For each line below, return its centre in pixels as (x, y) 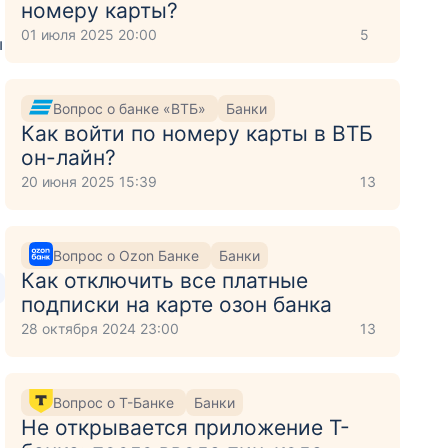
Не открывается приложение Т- (186, 427)
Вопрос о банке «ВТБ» (132, 108)
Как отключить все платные (165, 280)
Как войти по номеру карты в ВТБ (197, 133)
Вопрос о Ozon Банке (128, 255)
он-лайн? (69, 157)
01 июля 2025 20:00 (89, 34)
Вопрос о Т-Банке (116, 402)
